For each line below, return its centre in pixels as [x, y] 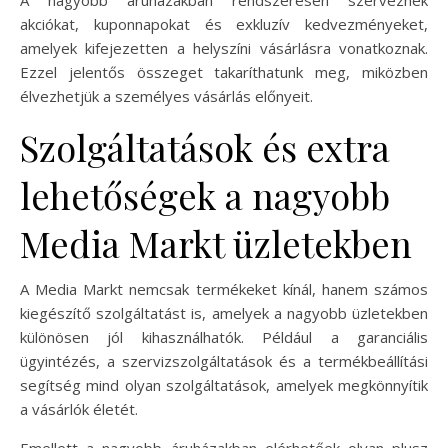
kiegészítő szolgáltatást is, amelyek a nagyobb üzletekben [224, 312]
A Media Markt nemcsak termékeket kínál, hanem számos [224, 288]
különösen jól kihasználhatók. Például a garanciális [224, 336]
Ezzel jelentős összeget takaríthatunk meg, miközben [224, 71]
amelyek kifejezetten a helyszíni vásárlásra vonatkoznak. [224, 47]
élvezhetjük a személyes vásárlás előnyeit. [166, 95]
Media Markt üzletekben [216, 242]
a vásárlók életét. [79, 408]
